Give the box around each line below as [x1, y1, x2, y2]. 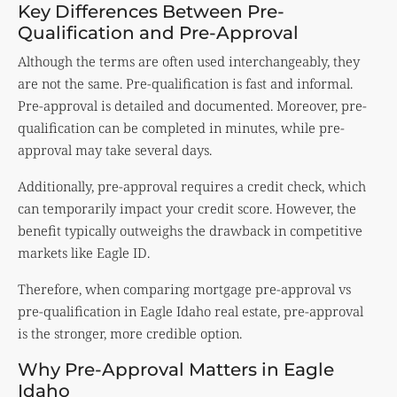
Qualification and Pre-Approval [18, 22, 299, 44]
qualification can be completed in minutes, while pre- [18, 119, 345, 137]
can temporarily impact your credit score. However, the [18, 199, 356, 218]
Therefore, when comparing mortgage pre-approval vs [18, 280, 351, 299]
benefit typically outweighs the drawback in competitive [18, 222, 362, 240]
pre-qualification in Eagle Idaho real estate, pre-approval [18, 302, 363, 321]
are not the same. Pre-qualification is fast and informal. [18, 74, 353, 93]
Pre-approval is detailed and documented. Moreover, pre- [18, 97, 367, 115]
